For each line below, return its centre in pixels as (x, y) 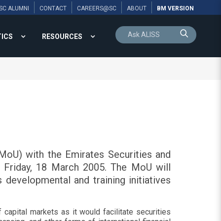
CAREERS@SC (97, 8)
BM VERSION (175, 8)
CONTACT (53, 8)
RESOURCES (62, 37)
